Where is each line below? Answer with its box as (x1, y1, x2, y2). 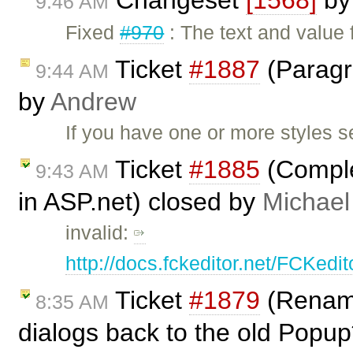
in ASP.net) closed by (18, 187, 262, 216)
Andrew (50, 87, 136, 117)
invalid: (65, 221, 135, 243)
